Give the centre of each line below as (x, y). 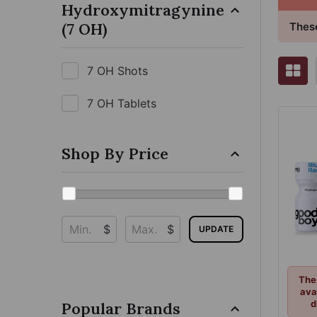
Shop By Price (115, 153)
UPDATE (216, 229)
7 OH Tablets (122, 103)
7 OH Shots (117, 70)
